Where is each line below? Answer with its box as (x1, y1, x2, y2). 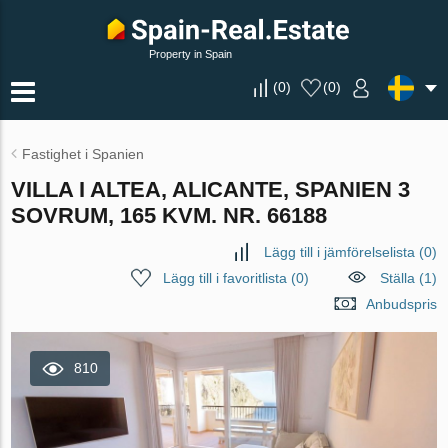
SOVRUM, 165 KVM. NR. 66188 (11, 203, 328, 228)
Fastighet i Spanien (22, 146, 145, 162)
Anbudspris (365, 296, 437, 312)
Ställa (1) (379, 270, 437, 286)
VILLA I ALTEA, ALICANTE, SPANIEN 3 (11, 177, 411, 202)
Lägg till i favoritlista (162, 270, 287, 286)
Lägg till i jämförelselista (263, 244, 415, 260)
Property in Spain (149, 48, 232, 60)
